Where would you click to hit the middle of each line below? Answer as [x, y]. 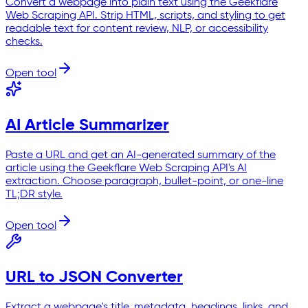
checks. [24, 42]
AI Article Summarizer [87, 125]
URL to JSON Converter [94, 277]
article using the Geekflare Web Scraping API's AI [126, 168]
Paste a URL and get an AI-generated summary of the [141, 155]
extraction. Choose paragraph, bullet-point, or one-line [144, 181]
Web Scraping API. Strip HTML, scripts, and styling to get [145, 15]
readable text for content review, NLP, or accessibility [137, 29]
